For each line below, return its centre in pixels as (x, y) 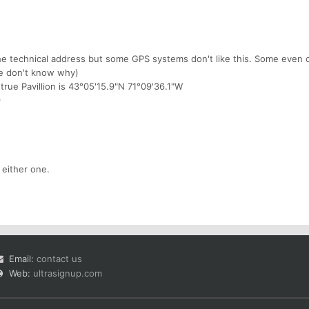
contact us (59, 258)
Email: (23, 258)
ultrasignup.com (68, 273)
